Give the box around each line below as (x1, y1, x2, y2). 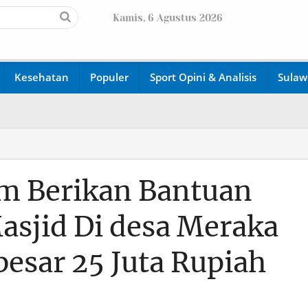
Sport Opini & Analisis (150, 70, 256, 84)
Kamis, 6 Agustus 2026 (113, 12, 223, 23)
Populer (90, 70, 129, 84)
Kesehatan (14, 70, 69, 84)
